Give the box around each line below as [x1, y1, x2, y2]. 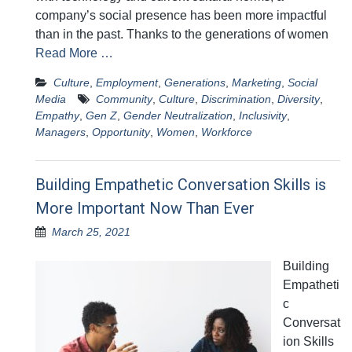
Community [96, 93, 152, 106]
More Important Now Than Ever [35, 199, 255, 218]
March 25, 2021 [52, 225, 130, 239]
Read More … [35, 46, 113, 60]
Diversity [277, 93, 320, 106]
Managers [35, 126, 86, 139]
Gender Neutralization [123, 109, 233, 123]
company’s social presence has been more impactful [35, 9, 327, 23]
